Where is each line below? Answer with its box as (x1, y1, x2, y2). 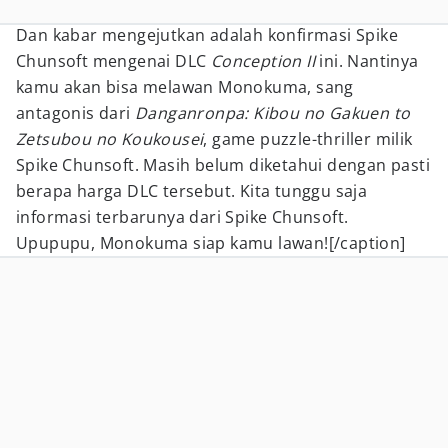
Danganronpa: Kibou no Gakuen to (135, 102, 411, 124)
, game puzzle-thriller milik (203, 128, 413, 150)
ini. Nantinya (315, 50, 419, 72)
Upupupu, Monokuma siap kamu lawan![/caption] (16, 232, 406, 254)
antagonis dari (16, 102, 136, 124)
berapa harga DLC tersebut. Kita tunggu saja (16, 180, 368, 202)
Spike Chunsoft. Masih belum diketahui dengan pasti (16, 154, 430, 176)
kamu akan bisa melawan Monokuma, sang (16, 76, 354, 98)
